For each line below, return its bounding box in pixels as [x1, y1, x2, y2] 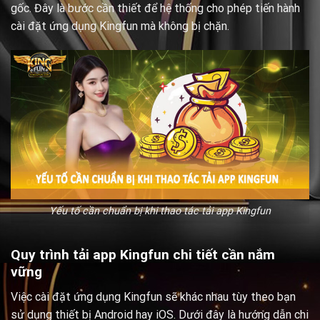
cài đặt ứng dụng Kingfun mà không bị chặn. [11, 19, 229, 33]
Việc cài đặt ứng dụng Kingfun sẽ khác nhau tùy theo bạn [11, 289, 296, 304]
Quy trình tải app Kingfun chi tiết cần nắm [11, 246, 275, 264]
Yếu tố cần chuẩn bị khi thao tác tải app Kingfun [49, 205, 271, 218]
